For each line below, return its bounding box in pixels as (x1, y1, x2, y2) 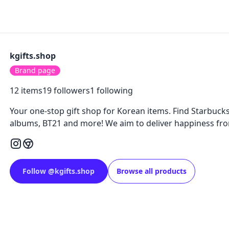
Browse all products (116, 166, 187, 176)
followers (51, 85, 90, 96)
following (94, 85, 133, 96)
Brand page (14, 65, 55, 75)
